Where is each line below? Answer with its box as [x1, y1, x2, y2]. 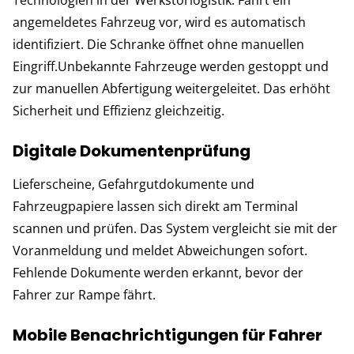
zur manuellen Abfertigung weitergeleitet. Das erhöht [13, 79, 330, 97]
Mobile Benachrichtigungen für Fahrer [13, 323, 322, 346]
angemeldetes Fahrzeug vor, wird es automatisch [13, 13, 306, 31]
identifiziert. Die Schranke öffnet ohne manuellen [13, 35, 304, 53]
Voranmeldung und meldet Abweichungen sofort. [13, 241, 307, 259]
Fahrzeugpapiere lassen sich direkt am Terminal [13, 197, 298, 215]
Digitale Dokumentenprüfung [13, 139, 250, 162]
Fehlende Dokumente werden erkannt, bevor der [13, 263, 303, 281]
